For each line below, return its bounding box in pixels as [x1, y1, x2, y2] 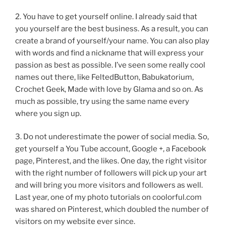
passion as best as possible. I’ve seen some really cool [15, 60, 205, 70]
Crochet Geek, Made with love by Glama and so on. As [15, 84, 203, 94]
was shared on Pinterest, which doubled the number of [15, 205, 209, 214]
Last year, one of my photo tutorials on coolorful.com [15, 193, 202, 202]
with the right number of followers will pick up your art [15, 168, 207, 178]
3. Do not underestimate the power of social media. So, [15, 132, 209, 142]
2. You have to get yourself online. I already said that [15, 12, 197, 21]
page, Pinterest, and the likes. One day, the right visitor [15, 156, 207, 166]
